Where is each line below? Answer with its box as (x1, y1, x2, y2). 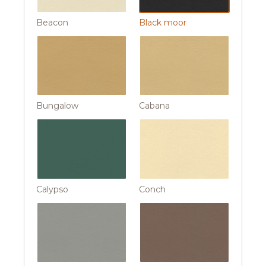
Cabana (139, 100, 170, 112)
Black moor (139, 17, 186, 28)
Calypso (36, 183, 68, 195)
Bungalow (36, 100, 78, 112)
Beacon (36, 17, 68, 28)
